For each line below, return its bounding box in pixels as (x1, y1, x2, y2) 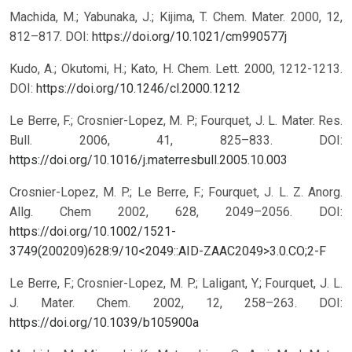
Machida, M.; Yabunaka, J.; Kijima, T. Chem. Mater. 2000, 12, (9, 9, 343, 25)
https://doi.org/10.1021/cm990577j (92, 29, 287, 45)
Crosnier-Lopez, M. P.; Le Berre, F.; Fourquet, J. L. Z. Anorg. (9, 185, 343, 200)
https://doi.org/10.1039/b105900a (9, 315, 199, 331)
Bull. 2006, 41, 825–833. (9, 133, 319, 148)
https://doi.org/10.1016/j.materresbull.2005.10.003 (9, 152, 288, 168)
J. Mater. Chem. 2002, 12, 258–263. (9, 295, 319, 311)
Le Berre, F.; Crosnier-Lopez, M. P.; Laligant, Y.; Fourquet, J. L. (9, 276, 343, 291)
